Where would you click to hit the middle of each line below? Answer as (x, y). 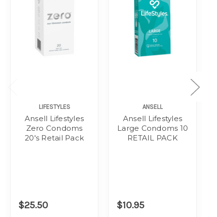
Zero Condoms (54, 128)
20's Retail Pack (54, 138)
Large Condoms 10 (153, 128)
